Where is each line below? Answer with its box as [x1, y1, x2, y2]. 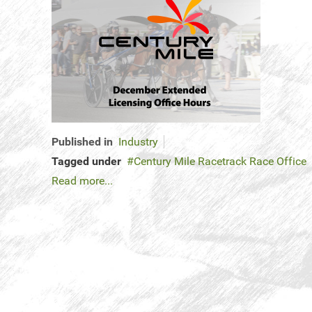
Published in [52, 135, 113, 149]
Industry [118, 135, 158, 149]
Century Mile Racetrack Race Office [134, 155, 306, 169]
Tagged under [52, 155, 121, 169]
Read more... [52, 174, 113, 188]
